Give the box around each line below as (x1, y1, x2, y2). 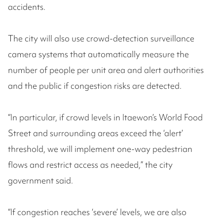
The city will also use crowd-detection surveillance (8, 33, 194, 44)
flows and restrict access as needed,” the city (8, 159, 173, 171)
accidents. (8, 1, 45, 13)
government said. (8, 175, 73, 186)
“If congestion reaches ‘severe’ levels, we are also (8, 206, 186, 218)
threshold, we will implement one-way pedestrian (8, 143, 192, 155)
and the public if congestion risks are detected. (8, 80, 182, 92)
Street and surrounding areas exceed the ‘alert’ (8, 127, 183, 139)
